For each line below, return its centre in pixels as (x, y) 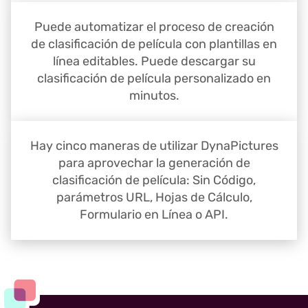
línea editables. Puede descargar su (154, 62)
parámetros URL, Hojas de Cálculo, (154, 198)
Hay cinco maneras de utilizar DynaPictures (154, 146)
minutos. (154, 96)
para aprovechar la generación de (154, 163)
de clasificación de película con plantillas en (154, 44)
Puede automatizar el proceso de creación (154, 27)
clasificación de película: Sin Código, (154, 180)
